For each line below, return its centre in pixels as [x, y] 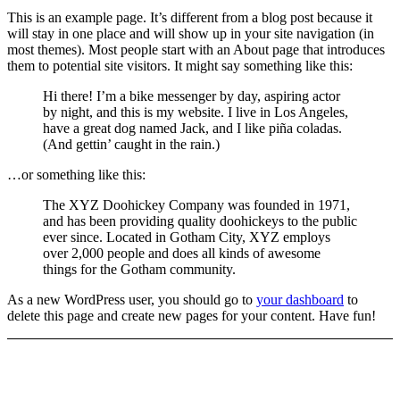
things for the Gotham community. [139, 269]
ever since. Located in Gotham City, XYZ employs [187, 237]
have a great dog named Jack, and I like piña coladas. [192, 128]
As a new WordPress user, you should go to [132, 299]
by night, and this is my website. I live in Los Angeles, [196, 112]
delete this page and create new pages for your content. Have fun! [192, 315]
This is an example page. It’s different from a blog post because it [190, 17]
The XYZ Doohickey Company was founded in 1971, [196, 204]
